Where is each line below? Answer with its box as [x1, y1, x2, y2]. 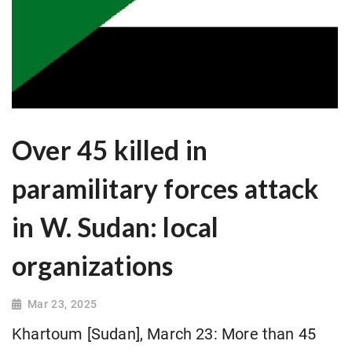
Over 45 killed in [12, 134, 208, 167]
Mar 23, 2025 [27, 298, 97, 311]
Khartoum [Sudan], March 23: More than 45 [12, 325, 317, 344]
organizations [12, 250, 174, 282]
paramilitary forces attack [12, 173, 319, 205]
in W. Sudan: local [12, 211, 219, 244]
